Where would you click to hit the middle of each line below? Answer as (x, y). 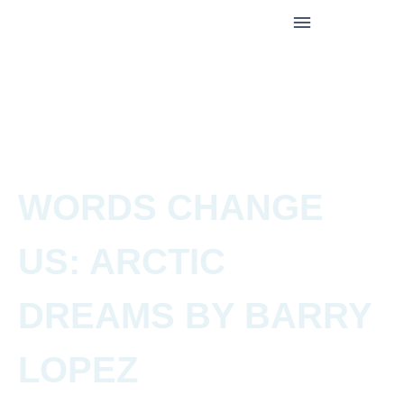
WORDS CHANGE (171, 207)
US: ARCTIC (122, 262)
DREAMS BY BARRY (195, 316)
